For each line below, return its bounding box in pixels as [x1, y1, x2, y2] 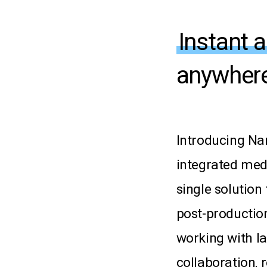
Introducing [176, 132, 245, 149]
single [176, 181, 212, 198]
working [176, 230, 224, 247]
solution [214, 181, 262, 198]
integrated [176, 157, 238, 173]
